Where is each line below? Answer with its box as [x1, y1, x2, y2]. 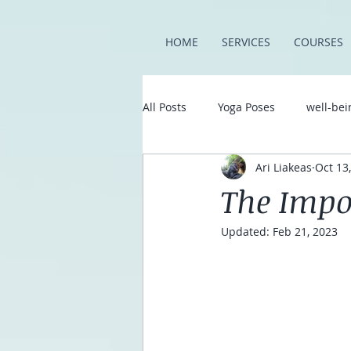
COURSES [294, 34, 343, 49]
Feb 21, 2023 [273, 224, 338, 239]
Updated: [221, 224, 273, 239]
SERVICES [222, 34, 270, 49]
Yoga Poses [218, 99, 275, 114]
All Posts [143, 99, 186, 114]
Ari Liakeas [255, 159, 312, 175]
